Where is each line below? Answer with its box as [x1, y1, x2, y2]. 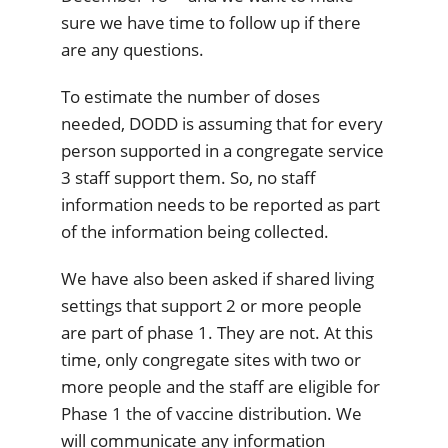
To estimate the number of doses [61, 85, 320, 109]
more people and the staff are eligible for [61, 375, 380, 399]
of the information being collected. [61, 220, 329, 244]
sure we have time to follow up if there [61, 11, 361, 35]
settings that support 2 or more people [61, 294, 362, 318]
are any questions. [61, 38, 204, 62]
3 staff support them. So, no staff [61, 166, 316, 190]
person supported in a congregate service [61, 139, 384, 163]
